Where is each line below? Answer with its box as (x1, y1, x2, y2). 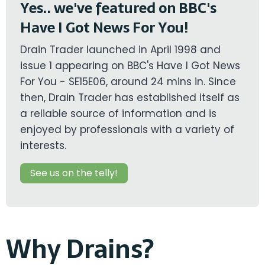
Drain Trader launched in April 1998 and (20, 43, 221, 57)
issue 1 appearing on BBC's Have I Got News (20, 59, 240, 73)
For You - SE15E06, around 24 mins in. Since (20, 75, 236, 89)
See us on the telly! (30, 166, 118, 180)
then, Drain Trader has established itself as (20, 91, 240, 105)
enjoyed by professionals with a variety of (20, 122, 234, 137)
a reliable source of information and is (20, 106, 216, 121)
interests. (20, 138, 66, 153)
